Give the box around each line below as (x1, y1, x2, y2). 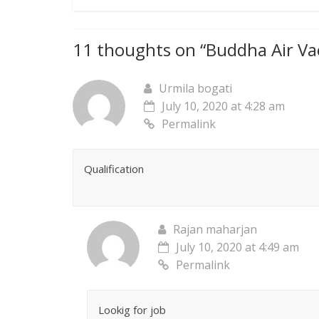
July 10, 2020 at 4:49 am (176, 239, 299, 256)
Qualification (84, 162, 144, 177)
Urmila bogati (159, 80, 232, 97)
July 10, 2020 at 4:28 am (162, 98, 285, 115)
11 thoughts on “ (73, 38, 206, 62)
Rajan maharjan (173, 221, 257, 238)
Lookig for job (98, 303, 166, 318)
